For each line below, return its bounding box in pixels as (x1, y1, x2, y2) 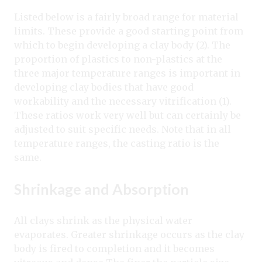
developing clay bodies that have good (14, 81, 194, 94)
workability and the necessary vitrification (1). (14, 95, 232, 108)
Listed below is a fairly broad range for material (14, 11, 239, 23)
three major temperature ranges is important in (14, 67, 240, 80)
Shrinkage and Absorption (14, 180, 189, 198)
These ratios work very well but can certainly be (14, 109, 241, 122)
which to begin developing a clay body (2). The (14, 39, 230, 51)
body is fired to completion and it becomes (14, 243, 215, 255)
